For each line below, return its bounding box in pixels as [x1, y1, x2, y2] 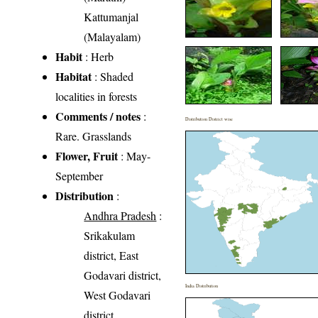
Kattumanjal [84, 9, 139, 24]
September [55, 168, 104, 183]
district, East [84, 247, 139, 263]
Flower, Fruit [55, 147, 119, 164]
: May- [118, 148, 151, 163]
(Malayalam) [84, 28, 141, 44]
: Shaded [92, 68, 134, 84]
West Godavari [84, 287, 151, 302]
